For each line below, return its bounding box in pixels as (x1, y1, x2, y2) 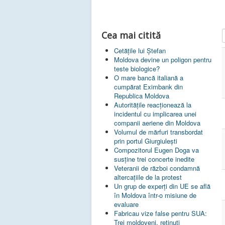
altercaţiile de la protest (114, 172, 182, 182)
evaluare (114, 199, 139, 209)
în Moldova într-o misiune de (114, 190, 196, 200)
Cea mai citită (101, 29, 161, 42)
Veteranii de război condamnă (114, 163, 200, 173)
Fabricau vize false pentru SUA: (114, 208, 207, 218)
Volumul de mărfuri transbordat (114, 127, 203, 137)
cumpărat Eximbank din (114, 82, 183, 92)
